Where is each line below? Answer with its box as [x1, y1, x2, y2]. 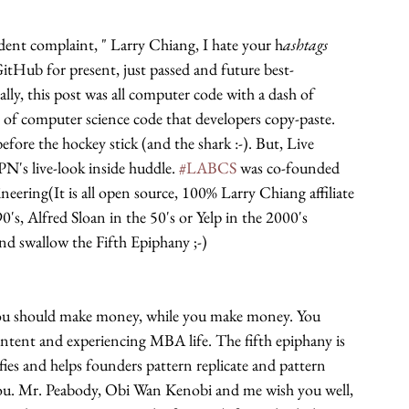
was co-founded [236, 157, 343, 178]
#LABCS [179, 157, 236, 178]
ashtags [283, 34, 331, 55]
